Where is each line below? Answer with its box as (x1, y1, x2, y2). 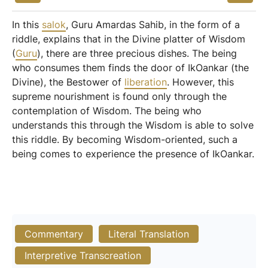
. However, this (167, 76, 234, 88)
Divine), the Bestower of (12, 76, 124, 88)
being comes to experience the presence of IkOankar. (12, 148, 254, 160)
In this (12, 19, 42, 31)
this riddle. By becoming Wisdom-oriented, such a (12, 133, 237, 145)
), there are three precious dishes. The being (37, 47, 237, 59)
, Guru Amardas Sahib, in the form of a (66, 19, 240, 31)
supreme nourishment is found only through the (12, 90, 227, 102)
